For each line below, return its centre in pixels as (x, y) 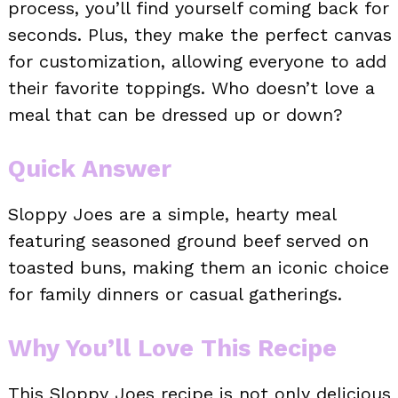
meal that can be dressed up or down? (175, 114)
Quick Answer (90, 168)
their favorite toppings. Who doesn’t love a (191, 88)
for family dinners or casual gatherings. (175, 294)
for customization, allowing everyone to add (197, 61)
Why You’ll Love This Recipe (172, 348)
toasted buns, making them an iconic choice (199, 267)
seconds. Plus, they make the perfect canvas (200, 34)
